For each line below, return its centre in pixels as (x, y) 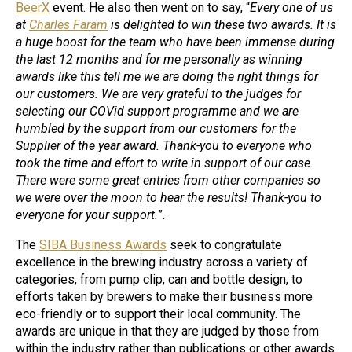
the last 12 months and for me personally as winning (159, 60)
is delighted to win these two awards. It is (222, 25)
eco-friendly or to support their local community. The (158, 314)
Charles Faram (68, 25)
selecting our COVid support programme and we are (157, 112)
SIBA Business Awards (103, 245)
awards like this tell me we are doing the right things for (167, 77)
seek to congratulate (224, 245)
